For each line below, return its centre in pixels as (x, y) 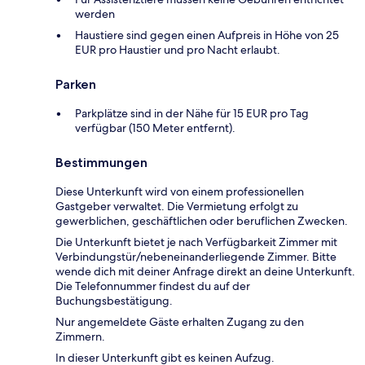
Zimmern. (80, 337)
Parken (76, 85)
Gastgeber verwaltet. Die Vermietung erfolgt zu (177, 207)
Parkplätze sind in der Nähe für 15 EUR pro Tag (192, 114)
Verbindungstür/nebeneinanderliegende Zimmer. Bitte (196, 257)
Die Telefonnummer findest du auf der (153, 286)
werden (95, 14)
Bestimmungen (101, 163)
